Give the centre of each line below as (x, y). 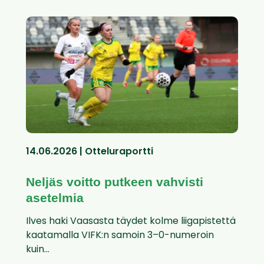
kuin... (38, 250)
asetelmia (55, 198)
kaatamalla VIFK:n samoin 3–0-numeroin (120, 236)
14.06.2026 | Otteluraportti (90, 152)
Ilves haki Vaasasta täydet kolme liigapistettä (131, 222)
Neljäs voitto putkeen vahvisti (115, 182)
